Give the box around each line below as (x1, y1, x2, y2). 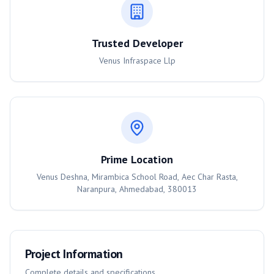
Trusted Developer (91, 36, 183, 50)
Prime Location (101, 152, 173, 166)
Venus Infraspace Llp (98, 55, 176, 66)
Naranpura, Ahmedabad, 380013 (77, 183, 197, 194)
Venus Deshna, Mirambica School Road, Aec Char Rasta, (36, 171, 238, 182)
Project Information (25, 246, 123, 262)
